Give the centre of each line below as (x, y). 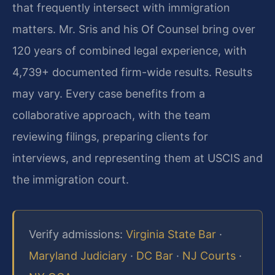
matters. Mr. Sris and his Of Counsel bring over (134, 29)
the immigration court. (71, 179)
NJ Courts (209, 256)
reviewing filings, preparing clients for (110, 136)
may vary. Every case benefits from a (109, 93)
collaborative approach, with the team (111, 115)
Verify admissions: (77, 234)
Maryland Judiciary (78, 256)
